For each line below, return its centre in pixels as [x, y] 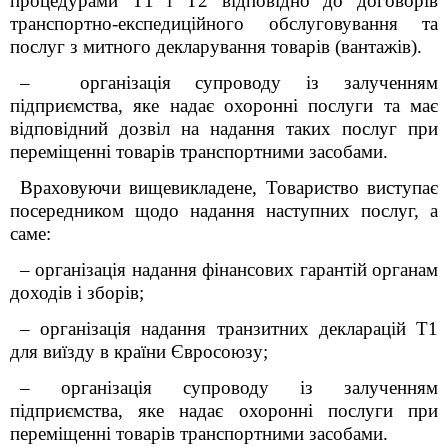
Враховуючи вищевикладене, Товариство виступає [229, 187]
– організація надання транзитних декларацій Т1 [229, 328]
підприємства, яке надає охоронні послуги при [224, 410]
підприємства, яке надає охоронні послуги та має [224, 105]
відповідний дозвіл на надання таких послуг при [224, 128]
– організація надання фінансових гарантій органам [229, 269]
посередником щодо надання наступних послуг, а [224, 210]
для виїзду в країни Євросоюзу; [139, 351]
